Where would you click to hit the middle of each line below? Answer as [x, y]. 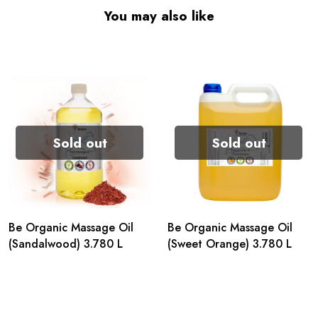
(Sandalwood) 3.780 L [66, 244]
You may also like [159, 16]
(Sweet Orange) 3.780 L [230, 244]
